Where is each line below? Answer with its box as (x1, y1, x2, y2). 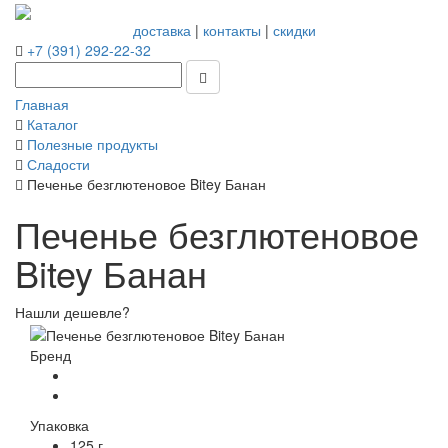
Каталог (27, 114, 78, 135)
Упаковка (30, 414, 89, 435)
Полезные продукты (27, 134, 158, 155)
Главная (15, 94, 69, 115)
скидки (272, 20, 316, 41)
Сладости (27, 154, 90, 175)
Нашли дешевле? (15, 302, 130, 323)
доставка (132, 20, 191, 41)
